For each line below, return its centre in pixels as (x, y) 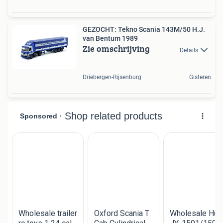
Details (189, 50)
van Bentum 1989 (110, 39)
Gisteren (200, 77)
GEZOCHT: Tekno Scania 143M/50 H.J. (144, 30)
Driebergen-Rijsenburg (112, 77)
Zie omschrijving (116, 49)
